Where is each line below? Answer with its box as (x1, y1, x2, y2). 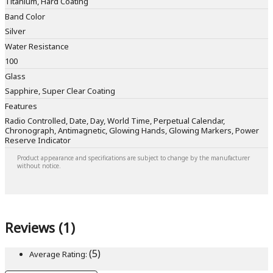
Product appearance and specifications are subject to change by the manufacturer (17, 154, 250, 163)
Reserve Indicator (5, 135, 71, 146)
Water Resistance (5, 41, 69, 52)
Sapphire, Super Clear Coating (5, 85, 115, 97)
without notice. (17, 161, 61, 171)
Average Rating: (29, 248, 87, 260)
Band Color (5, 11, 45, 23)
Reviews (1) (5, 218, 75, 237)
